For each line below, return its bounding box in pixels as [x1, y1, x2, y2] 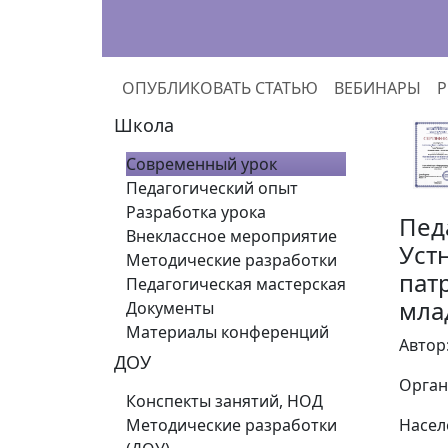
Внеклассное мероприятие [126, 225, 337, 247]
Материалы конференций [126, 321, 329, 343]
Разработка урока [126, 201, 266, 223]
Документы [126, 297, 214, 319]
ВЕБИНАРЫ [334, 76, 421, 99]
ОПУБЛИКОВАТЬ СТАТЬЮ [122, 76, 318, 99]
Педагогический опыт [126, 177, 298, 199]
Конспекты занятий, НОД [126, 390, 323, 412]
